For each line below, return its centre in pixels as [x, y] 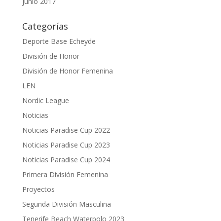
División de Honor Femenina [67, 71]
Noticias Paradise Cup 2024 [66, 160]
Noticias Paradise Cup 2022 [66, 130]
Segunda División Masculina [66, 204]
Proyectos [38, 189]
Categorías [45, 26]
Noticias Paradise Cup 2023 [66, 145]
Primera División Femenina [65, 174]
